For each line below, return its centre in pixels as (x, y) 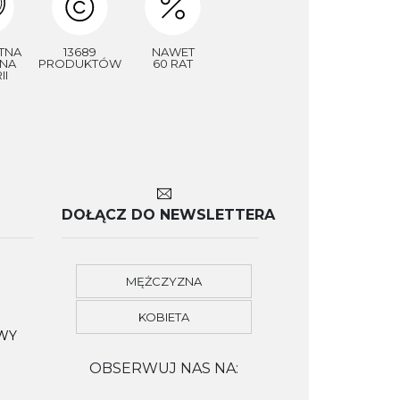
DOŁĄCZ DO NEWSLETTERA (168, 214)
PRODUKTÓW (79, 64)
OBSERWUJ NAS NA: (164, 368)
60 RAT (173, 64)
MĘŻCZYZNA (164, 281)
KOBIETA (164, 317)
